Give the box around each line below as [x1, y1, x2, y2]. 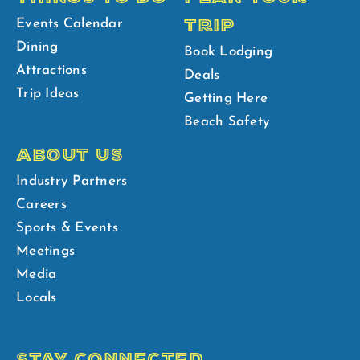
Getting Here [184, 91, 268, 105]
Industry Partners [16, 174, 128, 188]
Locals [16, 290, 57, 305]
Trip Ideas [16, 86, 80, 100]
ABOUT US [16, 144, 123, 166]
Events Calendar [16, 16, 123, 31]
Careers [16, 197, 67, 211]
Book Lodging [184, 44, 272, 59]
